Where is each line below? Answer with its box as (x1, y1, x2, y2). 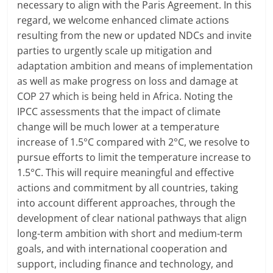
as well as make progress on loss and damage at (17, 74, 239, 88)
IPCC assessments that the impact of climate (17, 105, 221, 119)
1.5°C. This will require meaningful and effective (17, 166, 235, 180)
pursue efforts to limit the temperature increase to (17, 151, 252, 165)
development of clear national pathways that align (17, 211, 247, 225)
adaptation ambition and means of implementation (17, 59, 253, 73)
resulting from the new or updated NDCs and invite (17, 29, 252, 43)
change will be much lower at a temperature (17, 120, 220, 134)
